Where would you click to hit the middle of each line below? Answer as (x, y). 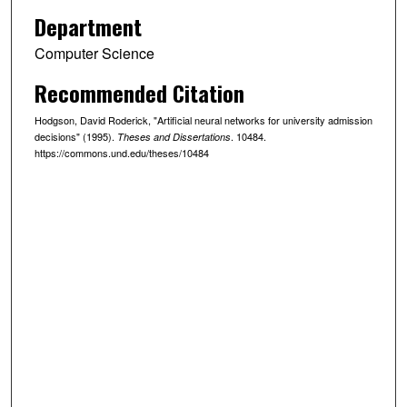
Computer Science (94, 53)
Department (88, 26)
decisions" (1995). (75, 136)
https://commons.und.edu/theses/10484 (121, 152)
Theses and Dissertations (174, 136)
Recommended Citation (139, 92)
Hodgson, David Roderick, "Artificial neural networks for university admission (203, 119)
